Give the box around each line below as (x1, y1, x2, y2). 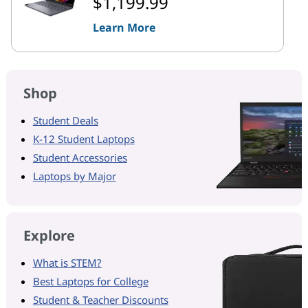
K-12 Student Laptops (32, 131, 135, 146)
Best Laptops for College (32, 274, 148, 288)
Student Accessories (32, 150, 127, 164)
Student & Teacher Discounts (32, 292, 168, 307)
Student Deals (32, 113, 98, 127)
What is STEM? (32, 255, 102, 269)
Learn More (93, 19, 155, 35)
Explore (23, 225, 75, 245)
